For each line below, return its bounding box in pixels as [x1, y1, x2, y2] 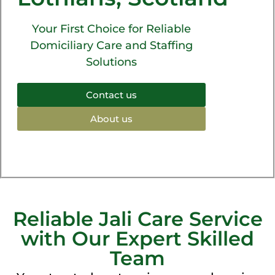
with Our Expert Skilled [21, 226, 254, 250]
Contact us [86, 88, 137, 101]
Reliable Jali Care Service [12, 206, 263, 231]
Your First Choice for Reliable [32, 21, 191, 36]
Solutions [86, 55, 137, 69]
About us [90, 112, 133, 125]
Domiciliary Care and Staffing [30, 38, 193, 52]
